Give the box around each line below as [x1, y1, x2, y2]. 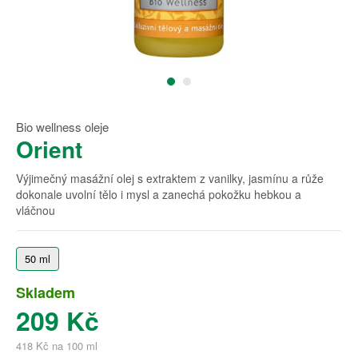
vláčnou [16, 202, 55, 218]
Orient [16, 133, 82, 165]
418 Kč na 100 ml [16, 338, 97, 353]
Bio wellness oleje [16, 118, 109, 135]
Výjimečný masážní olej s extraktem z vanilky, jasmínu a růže [16, 170, 324, 186]
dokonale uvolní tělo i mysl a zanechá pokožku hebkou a [16, 186, 301, 202]
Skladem [16, 282, 75, 303]
